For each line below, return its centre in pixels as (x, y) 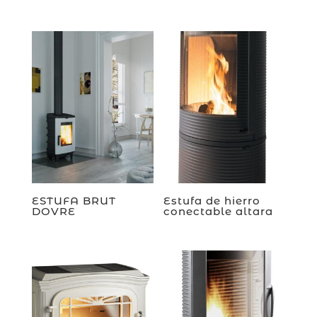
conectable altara (219, 211)
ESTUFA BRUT (74, 200)
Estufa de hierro (212, 200)
